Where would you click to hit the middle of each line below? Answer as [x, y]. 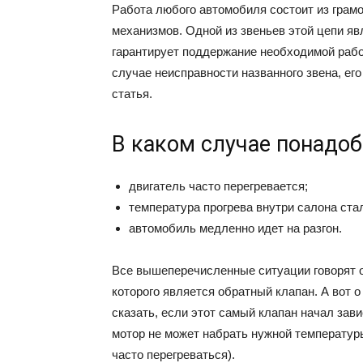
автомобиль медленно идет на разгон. [235, 228]
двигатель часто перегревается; [218, 186]
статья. [132, 94]
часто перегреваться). [173, 354]
